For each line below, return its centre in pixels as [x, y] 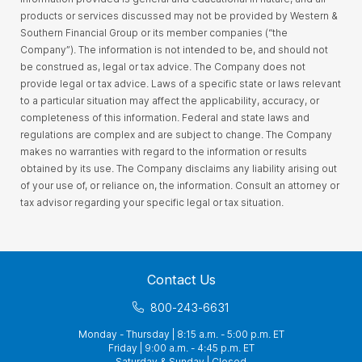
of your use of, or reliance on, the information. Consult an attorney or [180, 185]
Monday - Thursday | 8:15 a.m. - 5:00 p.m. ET [181, 334]
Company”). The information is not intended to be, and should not [174, 49]
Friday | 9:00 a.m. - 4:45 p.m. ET [181, 347]
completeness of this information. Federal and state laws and [165, 117]
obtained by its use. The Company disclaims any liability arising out [179, 168]
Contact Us [181, 279]
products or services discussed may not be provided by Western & [179, 15]
